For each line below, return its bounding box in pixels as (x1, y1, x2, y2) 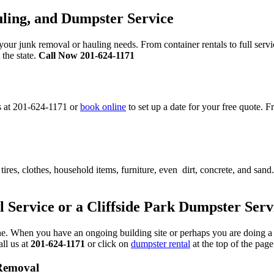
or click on (85, 239, 131, 250)
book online (80, 102, 126, 113)
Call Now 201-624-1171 (39, 50, 135, 61)
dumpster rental (131, 239, 190, 250)
